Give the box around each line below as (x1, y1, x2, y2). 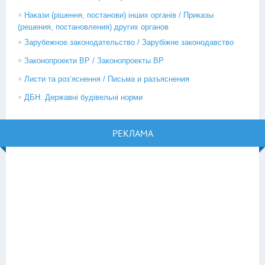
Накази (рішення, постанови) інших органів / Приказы (24, 11, 214, 20)
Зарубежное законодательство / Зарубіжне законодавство (24, 38, 234, 47)
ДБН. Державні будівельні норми (24, 93, 143, 102)
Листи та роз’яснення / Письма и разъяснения (24, 75, 189, 83)
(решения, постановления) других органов (18, 22, 169, 31)
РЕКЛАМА (112, 127, 153, 139)
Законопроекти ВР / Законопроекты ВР (24, 56, 164, 65)
